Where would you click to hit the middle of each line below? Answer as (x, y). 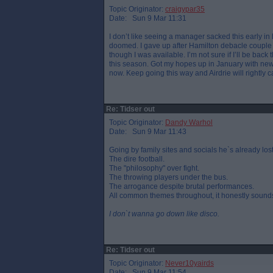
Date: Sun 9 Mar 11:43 (148, 132)
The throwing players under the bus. (168, 177)
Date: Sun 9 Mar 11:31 (148, 18)
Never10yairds (190, 263)
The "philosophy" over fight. (154, 168)
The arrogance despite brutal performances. (182, 186)
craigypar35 (185, 9)
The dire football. (137, 159)
